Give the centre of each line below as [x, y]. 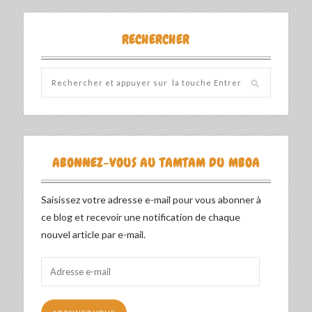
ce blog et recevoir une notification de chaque [140, 217]
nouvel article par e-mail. [93, 234]
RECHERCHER [156, 39]
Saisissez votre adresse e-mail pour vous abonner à [151, 199]
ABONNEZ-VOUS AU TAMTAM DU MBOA [156, 162]
